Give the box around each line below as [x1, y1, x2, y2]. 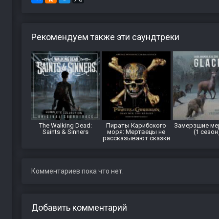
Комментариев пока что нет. [31, 167, 124, 175]
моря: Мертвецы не [107, 128, 166, 135]
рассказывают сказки [102, 134, 170, 142]
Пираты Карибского [106, 122, 167, 129]
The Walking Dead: [39, 122, 92, 129]
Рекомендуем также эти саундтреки [31, 32, 179, 42]
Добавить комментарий [31, 202, 127, 213]
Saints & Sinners [42, 128, 88, 135]
